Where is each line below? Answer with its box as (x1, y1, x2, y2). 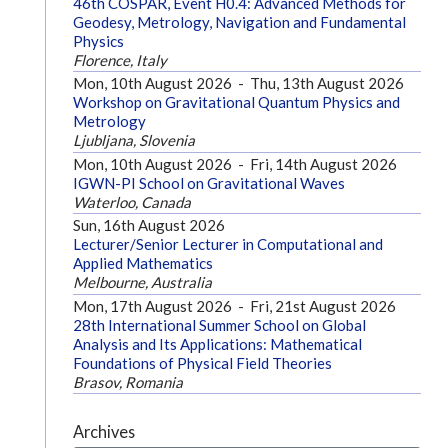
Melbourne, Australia (72, 273, 212, 292)
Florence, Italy (72, 50, 167, 69)
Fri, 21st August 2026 (249, 296, 396, 315)
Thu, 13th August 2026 (249, 74, 404, 93)
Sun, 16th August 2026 (72, 216, 225, 235)
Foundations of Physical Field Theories (72, 353, 332, 372)
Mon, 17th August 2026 (72, 296, 232, 315)
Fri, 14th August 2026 (249, 154, 397, 173)
